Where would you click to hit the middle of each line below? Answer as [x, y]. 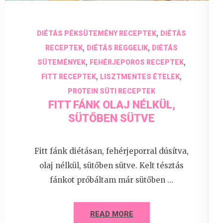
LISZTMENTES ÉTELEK [140, 77]
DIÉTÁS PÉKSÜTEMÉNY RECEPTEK [97, 34]
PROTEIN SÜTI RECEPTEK [111, 91]
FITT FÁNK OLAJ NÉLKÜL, [111, 105]
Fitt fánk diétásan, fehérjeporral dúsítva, [111, 151]
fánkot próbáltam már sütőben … [111, 180]
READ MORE [111, 214]
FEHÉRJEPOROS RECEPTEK [137, 62]
